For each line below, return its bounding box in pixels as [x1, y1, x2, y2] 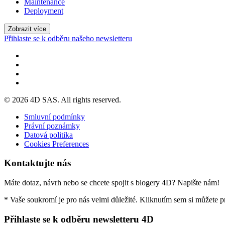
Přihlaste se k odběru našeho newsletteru [4, 34, 132, 43]
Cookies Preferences [24, 139, 89, 148]
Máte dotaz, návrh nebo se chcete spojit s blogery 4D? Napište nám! [4, 178, 219, 187]
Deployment [24, 6, 63, 15]
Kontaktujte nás [4, 158, 71, 169]
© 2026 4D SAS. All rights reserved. [4, 95, 121, 104]
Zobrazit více [8, 25, 46, 33]
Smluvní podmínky [24, 112, 85, 121]
